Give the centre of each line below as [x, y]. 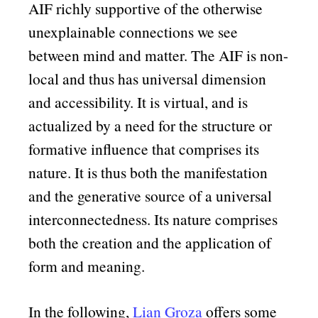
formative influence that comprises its [144, 148]
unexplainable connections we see [133, 31]
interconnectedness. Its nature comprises [153, 219]
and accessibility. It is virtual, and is [138, 102]
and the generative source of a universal [150, 195]
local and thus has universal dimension [148, 78]
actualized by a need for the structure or [150, 125]
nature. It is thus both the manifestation [148, 172]
